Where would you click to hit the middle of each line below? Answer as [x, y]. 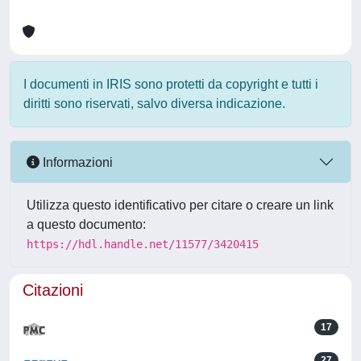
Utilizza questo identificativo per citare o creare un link [180, 205]
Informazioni [76, 162]
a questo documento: [86, 224]
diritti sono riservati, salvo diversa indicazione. [154, 104]
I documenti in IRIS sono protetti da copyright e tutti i [171, 84]
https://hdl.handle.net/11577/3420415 [143, 244]
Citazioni [53, 290]
